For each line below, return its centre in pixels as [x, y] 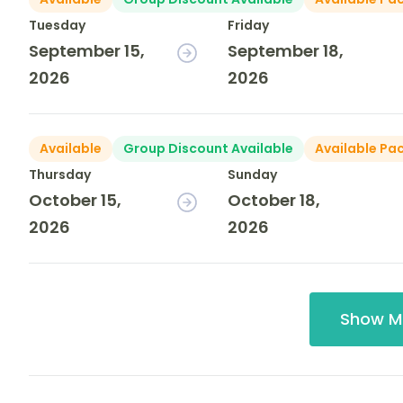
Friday [249, 26]
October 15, [75, 201]
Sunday [253, 175]
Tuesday [57, 26]
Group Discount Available [208, 149]
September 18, [286, 51]
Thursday [60, 175]
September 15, [87, 51]
